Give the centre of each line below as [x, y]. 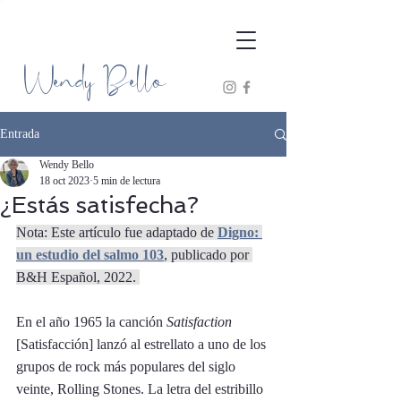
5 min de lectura [127, 181]
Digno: [240, 232]
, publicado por [208, 255]
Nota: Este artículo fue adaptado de [117, 232]
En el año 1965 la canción [91, 322]
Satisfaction [201, 322]
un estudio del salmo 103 [90, 255]
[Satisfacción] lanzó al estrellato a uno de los [143, 344]
